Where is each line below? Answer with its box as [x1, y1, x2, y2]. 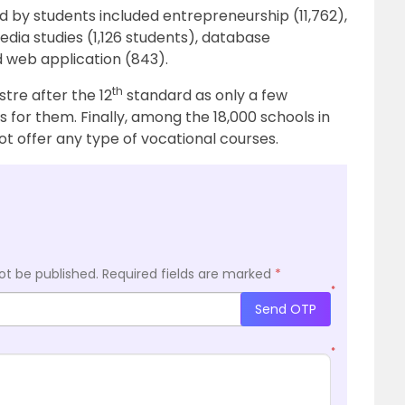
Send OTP [255, 299, 316, 318]
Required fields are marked [102, 265, 275, 283]
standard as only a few [123, 85, 287, 106]
